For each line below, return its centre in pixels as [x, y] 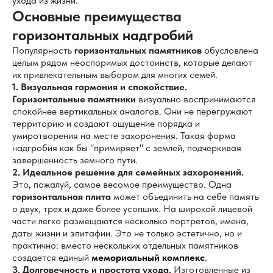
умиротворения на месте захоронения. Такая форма [124, 136]
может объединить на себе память [185, 197]
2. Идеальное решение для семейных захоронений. [128, 172]
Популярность [43, 50]
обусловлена [230, 50]
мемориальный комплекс [148, 257]
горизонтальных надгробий [103, 35]
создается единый [52, 257]
